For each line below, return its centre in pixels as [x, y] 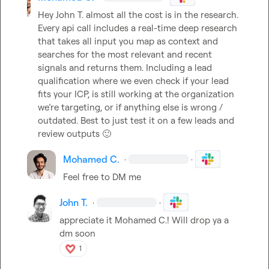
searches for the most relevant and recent [125, 55]
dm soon [78, 234]
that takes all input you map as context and [128, 41]
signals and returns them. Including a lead [125, 68]
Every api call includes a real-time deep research [138, 28]
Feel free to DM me [102, 177]
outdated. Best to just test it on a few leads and [136, 121]
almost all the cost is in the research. [161, 15]
